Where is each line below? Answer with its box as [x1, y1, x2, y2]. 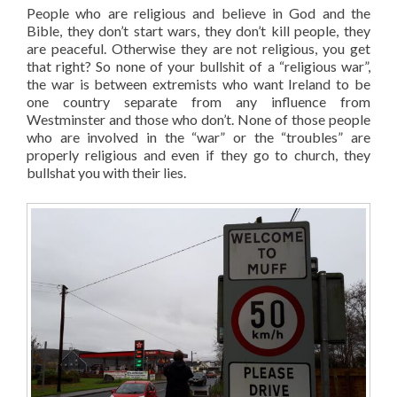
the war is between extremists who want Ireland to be [27, 74, 370, 92]
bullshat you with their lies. [27, 163, 186, 181]
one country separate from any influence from [27, 92, 370, 110]
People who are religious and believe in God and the [27, 4, 370, 21]
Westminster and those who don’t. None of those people [27, 110, 370, 128]
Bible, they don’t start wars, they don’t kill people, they [27, 21, 370, 39]
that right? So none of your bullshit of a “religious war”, [27, 57, 370, 74]
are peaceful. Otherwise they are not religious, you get [27, 39, 370, 57]
